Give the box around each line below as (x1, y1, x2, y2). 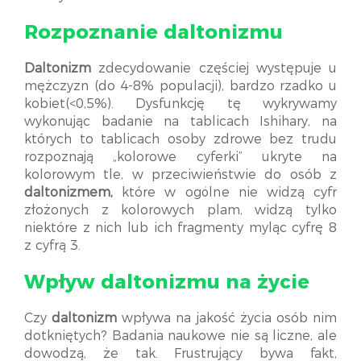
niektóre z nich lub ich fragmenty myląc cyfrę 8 (24, 220, 337, 235)
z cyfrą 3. (24, 238, 81, 253)
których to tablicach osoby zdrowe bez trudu (24, 131, 337, 147)
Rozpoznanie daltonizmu (24, 20, 283, 44)
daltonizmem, (24, 185, 113, 200)
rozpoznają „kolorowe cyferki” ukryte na (24, 149, 337, 164)
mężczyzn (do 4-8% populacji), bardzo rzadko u (24, 78, 337, 93)
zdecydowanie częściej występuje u (91, 60, 337, 76)
